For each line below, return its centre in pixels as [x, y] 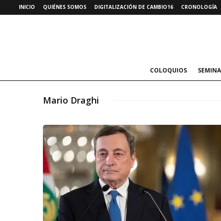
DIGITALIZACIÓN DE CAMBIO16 [134, 7]
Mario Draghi [71, 100]
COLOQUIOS [168, 70]
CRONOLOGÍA [199, 7]
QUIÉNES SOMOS [65, 7]
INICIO [27, 7]
